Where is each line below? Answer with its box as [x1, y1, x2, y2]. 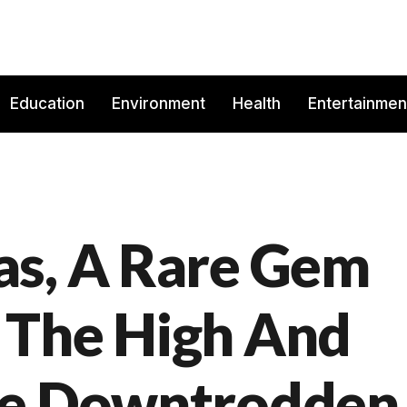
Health [233, 94, 281, 114]
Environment [112, 94, 205, 114]
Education [10, 94, 84, 114]
